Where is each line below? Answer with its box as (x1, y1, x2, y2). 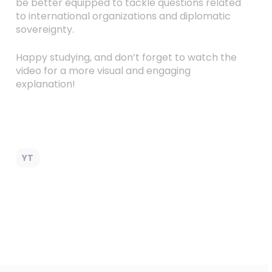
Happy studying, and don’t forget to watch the (15, 50, 237, 64)
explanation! (15, 77, 75, 91)
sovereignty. (15, 22, 74, 36)
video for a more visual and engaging (15, 64, 191, 78)
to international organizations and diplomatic (15, 9, 231, 23)
